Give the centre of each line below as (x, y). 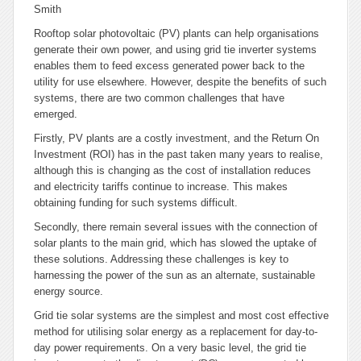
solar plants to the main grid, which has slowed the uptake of (175, 243)
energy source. (68, 291)
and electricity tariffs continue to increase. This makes (161, 187)
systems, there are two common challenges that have (159, 98)
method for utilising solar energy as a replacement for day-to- (176, 332)
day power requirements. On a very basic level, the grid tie (170, 348)
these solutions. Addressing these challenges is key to (161, 259)
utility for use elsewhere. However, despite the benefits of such (180, 82)
